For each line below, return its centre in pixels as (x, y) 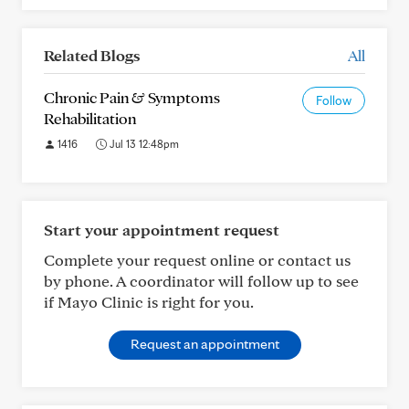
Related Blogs (92, 55)
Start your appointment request (162, 230)
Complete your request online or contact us (197, 260)
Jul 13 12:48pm (143, 144)
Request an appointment (204, 344)
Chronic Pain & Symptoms (132, 97)
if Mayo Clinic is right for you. (149, 302)
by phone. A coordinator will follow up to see (201, 281)
